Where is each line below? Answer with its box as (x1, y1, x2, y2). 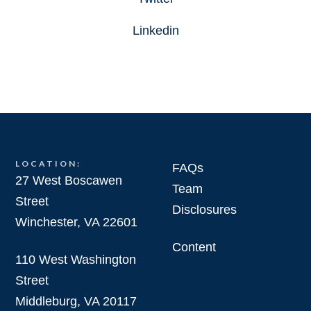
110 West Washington (15, 253, 137, 267)
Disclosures (172, 203, 237, 217)
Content (172, 240, 216, 254)
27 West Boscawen (15, 174, 123, 187)
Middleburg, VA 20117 (15, 294, 137, 308)
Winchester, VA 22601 (15, 215, 138, 229)
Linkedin (132, 24, 179, 37)
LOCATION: (15, 158, 82, 169)
